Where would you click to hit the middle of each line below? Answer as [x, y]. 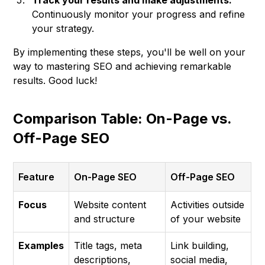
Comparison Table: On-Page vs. [122, 119]
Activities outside [208, 205]
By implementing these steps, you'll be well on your [130, 52]
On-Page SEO [106, 177]
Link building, [200, 246]
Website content [110, 205]
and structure [105, 219]
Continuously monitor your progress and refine [139, 14]
